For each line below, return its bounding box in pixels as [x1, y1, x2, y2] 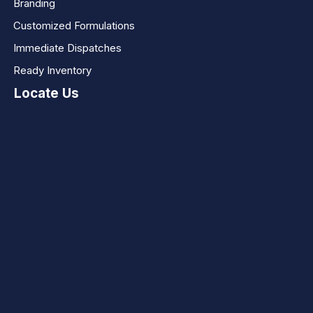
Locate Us [14, 85, 79, 101]
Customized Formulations [13, 19, 135, 32]
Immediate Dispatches [13, 41, 122, 54]
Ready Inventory [13, 64, 92, 77]
